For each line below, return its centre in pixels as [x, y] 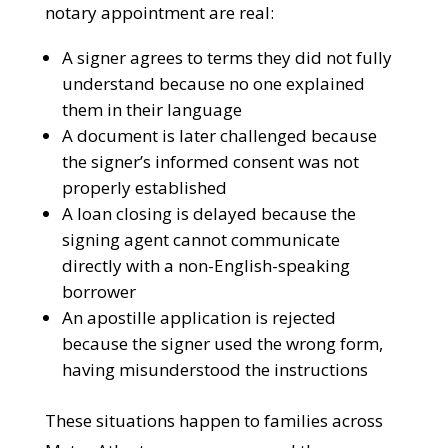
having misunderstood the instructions [213, 429]
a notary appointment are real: [165, 72]
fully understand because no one [190, 143]
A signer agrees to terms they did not [205, 117]
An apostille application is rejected [197, 377]
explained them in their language [192, 169]
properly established [143, 247]
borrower [97, 351]
